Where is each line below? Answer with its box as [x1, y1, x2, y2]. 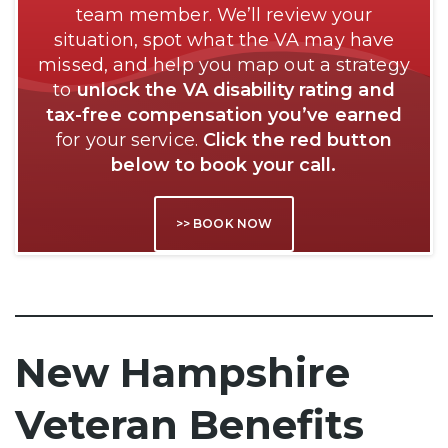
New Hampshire [15, 347, 350, 397]
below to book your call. [111, 153, 337, 176]
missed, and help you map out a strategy [38, 53, 410, 76]
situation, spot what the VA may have [53, 28, 395, 51]
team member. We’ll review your [75, 3, 373, 26]
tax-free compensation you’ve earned [45, 103, 403, 126]
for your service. [56, 128, 203, 151]
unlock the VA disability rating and [76, 78, 395, 101]
